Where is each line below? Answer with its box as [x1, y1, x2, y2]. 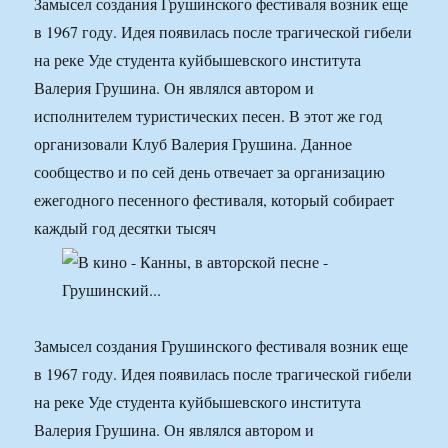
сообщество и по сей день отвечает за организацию [34, 161, 386, 183]
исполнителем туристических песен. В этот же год [34, 105, 383, 127]
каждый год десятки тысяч [34, 217, 217, 239]
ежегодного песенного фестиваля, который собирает [34, 189, 395, 211]
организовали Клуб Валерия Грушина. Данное [34, 133, 353, 155]
